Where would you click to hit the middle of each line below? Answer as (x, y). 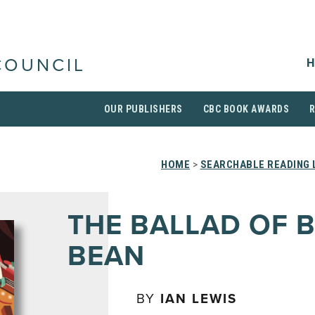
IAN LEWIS (199, 299)
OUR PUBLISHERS (143, 109)
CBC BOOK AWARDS (246, 109)
